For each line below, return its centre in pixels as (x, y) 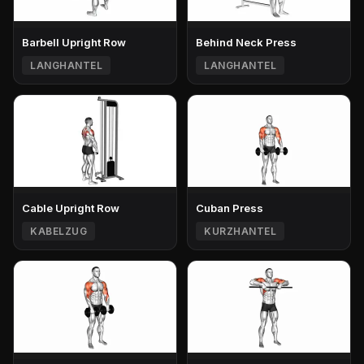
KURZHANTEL (240, 231)
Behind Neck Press (246, 42)
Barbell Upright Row (74, 42)
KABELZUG (58, 231)
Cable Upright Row (71, 208)
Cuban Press (230, 208)
